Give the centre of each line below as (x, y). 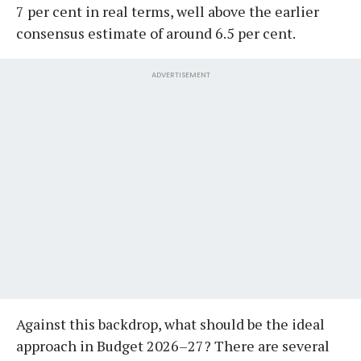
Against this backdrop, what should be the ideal (170, 324)
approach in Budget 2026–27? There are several (173, 345)
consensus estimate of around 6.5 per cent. (156, 33)
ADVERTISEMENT (180, 75)
